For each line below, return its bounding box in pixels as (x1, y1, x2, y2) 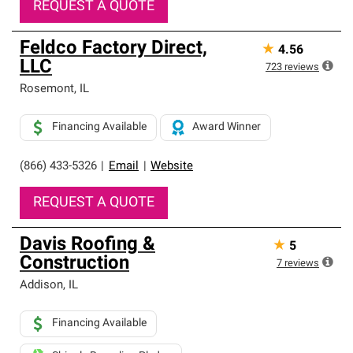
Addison (20, 280, 63, 292)
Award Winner (192, 121, 261, 133)
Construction (20, 255, 129, 273)
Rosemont (20, 84, 74, 95)
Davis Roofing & (20, 236, 155, 255)
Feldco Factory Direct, (20, 39, 207, 58)
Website (150, 161, 193, 173)
